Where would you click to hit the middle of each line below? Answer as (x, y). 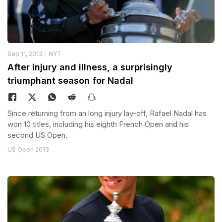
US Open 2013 (28, 149)
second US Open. (37, 135)
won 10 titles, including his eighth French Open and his (98, 124)
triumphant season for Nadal (70, 80)
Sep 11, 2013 (25, 54)
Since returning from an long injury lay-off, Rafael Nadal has (107, 113)
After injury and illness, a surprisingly (90, 67)
